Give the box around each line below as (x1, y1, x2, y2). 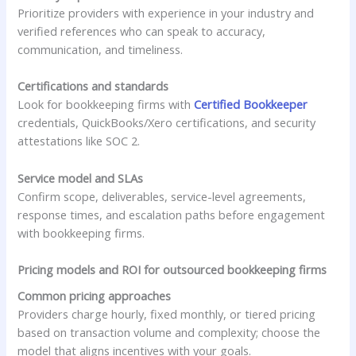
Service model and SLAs (17, 169, 144, 186)
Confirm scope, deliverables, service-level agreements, (17, 188, 307, 204)
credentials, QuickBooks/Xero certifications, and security (17, 114, 316, 131)
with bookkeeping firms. (17, 224, 145, 241)
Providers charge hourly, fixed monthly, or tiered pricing (17, 306, 316, 323)
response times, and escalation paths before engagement (17, 206, 326, 222)
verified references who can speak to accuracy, (17, 22, 266, 39)
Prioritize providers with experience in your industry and (17, 4, 315, 21)
